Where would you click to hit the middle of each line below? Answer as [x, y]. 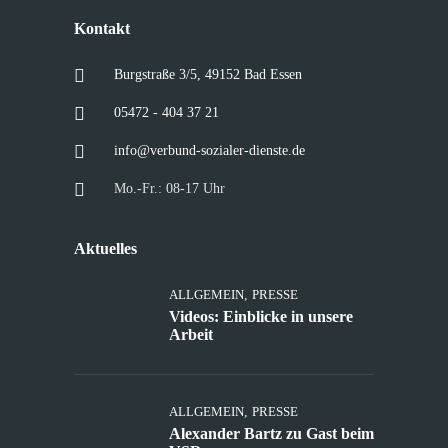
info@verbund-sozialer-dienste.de [209, 150]
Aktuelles [105, 248]
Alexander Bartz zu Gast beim [271, 433]
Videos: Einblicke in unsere [261, 316]
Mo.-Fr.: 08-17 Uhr [169, 188]
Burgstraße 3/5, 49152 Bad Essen [208, 74]
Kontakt [102, 28]
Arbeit [191, 334]
